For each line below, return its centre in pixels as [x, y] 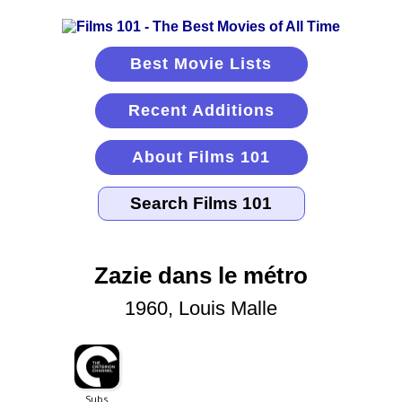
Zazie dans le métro [201, 276]
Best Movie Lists [201, 64]
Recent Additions [201, 110]
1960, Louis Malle [201, 309]
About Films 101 [201, 157]
